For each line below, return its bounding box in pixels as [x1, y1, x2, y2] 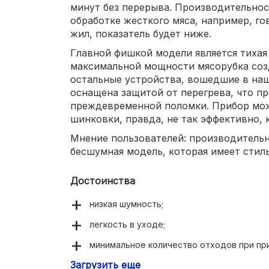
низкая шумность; [89, 199, 163, 210]
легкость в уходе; [89, 219, 165, 230]
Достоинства [70, 175, 135, 187]
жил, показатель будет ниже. [70, 28, 211, 40]
